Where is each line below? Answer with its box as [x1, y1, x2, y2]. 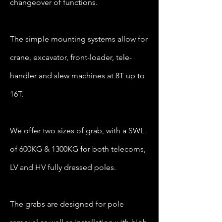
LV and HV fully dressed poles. [10, 163, 116, 172]
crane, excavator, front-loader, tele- [10, 53, 132, 62]
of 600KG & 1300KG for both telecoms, [10, 144, 146, 154]
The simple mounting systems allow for [10, 34, 148, 44]
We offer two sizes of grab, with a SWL [10, 126, 144, 135]
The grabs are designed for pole [10, 199, 124, 209]
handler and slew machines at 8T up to [10, 71, 145, 80]
